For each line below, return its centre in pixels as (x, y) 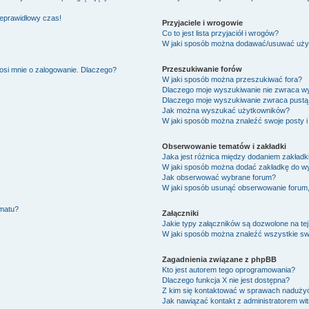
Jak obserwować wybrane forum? (219, 177)
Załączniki (181, 213)
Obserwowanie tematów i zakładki (225, 146)
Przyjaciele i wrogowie (203, 22)
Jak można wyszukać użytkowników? (226, 110)
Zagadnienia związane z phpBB (220, 259)
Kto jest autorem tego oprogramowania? (229, 269)
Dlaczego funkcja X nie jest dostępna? (226, 280)
